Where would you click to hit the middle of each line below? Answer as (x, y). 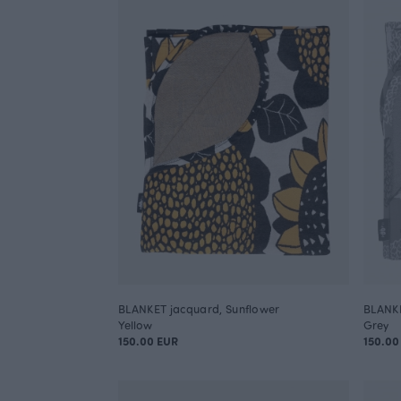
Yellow (135, 324)
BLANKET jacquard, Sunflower (199, 308)
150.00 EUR (148, 340)
